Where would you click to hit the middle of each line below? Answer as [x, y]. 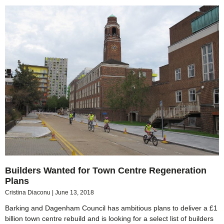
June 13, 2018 [74, 192]
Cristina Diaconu [28, 192]
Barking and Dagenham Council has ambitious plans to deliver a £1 [111, 208]
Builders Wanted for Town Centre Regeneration [106, 170]
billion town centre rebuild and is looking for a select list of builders [109, 218]
